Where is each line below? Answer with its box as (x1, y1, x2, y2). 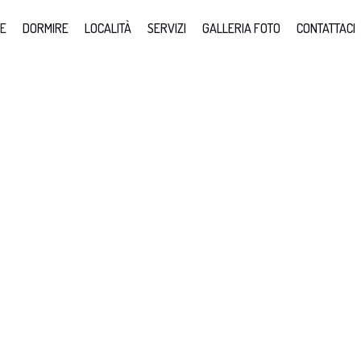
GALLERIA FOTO (202, 20, 280, 36)
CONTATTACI (297, 20, 355, 36)
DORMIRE (23, 20, 68, 36)
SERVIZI (147, 20, 186, 36)
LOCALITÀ (85, 20, 131, 36)
